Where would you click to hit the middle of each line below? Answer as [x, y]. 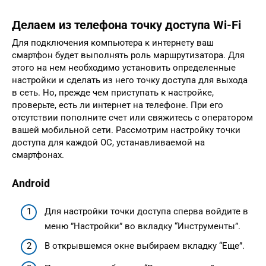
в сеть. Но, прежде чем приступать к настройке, [113, 93]
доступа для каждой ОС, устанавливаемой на [108, 143]
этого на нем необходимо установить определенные [124, 68]
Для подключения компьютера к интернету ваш [113, 43]
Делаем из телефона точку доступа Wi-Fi [126, 25]
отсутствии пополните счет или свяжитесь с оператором [132, 118]
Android [31, 183]
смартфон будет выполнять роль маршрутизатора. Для [128, 56]
